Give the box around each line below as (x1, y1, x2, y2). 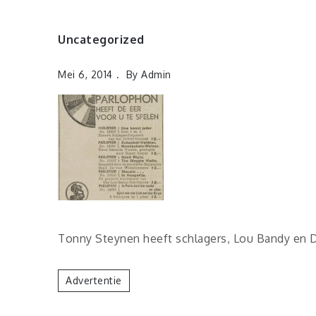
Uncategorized (58, 32, 145, 47)
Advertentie (66, 274, 122, 286)
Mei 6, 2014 (58, 68, 113, 80)
